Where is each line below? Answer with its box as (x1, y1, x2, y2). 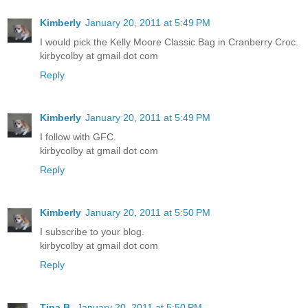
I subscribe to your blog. (40, 226, 144, 238)
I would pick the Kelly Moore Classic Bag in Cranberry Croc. (40, 36, 298, 48)
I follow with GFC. (40, 131, 116, 143)
